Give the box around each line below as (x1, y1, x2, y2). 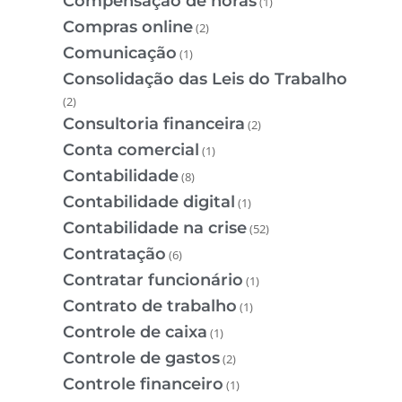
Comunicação (63, 42, 177, 63)
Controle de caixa (63, 321, 207, 342)
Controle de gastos (63, 347, 220, 368)
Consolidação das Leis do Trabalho (63, 68, 352, 89)
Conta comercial (63, 139, 199, 160)
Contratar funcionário (63, 269, 243, 290)
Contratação (63, 243, 166, 264)
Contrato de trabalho (63, 295, 237, 316)
